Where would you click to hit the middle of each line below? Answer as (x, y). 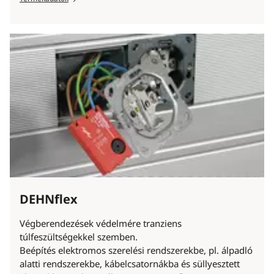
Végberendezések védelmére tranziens (101, 224)
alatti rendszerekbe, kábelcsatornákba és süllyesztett (130, 264)
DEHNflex (49, 199)
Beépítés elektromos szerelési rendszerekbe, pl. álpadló (136, 250)
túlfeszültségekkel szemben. (79, 237)
